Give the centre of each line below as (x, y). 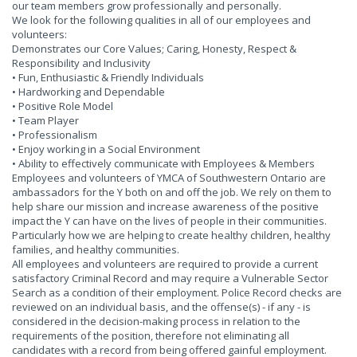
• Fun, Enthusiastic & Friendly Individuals (108, 77)
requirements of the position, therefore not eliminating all (151, 335)
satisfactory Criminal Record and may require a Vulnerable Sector (170, 278)
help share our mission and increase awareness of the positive (165, 206)
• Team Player (45, 120)
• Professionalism (55, 135)
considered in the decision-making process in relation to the (156, 321)
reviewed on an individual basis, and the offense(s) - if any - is (161, 307)
